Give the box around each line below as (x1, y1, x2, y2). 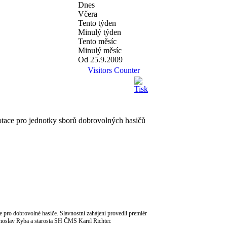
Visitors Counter (87, 66, 140, 75)
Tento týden (78, 19, 116, 28)
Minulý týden (78, 28, 121, 37)
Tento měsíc (78, 37, 117, 46)
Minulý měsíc (78, 46, 122, 55)
